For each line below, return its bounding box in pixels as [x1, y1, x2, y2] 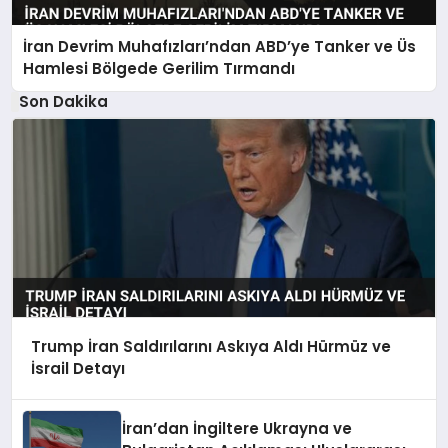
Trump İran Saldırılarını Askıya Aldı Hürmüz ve [30, 336, 391, 358]
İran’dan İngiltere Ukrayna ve [122, 418, 353, 439]
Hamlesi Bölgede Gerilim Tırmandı [23, 57, 296, 79]
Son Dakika [18, 90, 108, 112]
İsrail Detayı [30, 358, 125, 380]
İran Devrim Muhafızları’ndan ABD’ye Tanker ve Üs [23, 35, 417, 57]
